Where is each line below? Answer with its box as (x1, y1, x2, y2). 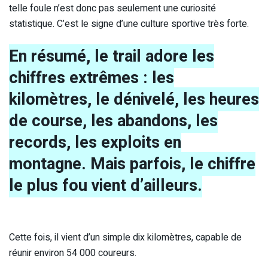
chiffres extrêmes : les (9, 65, 174, 90)
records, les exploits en (9, 130, 181, 154)
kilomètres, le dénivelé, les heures (9, 87, 259, 111)
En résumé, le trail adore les (9, 44, 214, 68)
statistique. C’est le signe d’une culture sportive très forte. (9, 17, 249, 32)
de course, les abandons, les (9, 108, 218, 133)
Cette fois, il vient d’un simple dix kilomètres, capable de (9, 230, 242, 245)
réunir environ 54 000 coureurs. (9, 245, 136, 260)
